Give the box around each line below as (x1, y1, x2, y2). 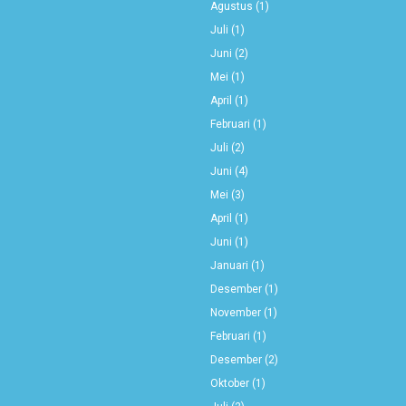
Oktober (209, 376, 249, 390)
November (209, 305, 261, 319)
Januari (209, 258, 248, 272)
